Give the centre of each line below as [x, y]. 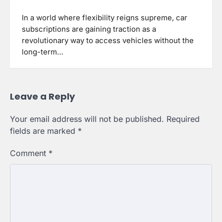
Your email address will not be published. [87, 119]
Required [183, 119]
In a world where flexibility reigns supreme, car [105, 18]
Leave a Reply [42, 97]
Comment [29, 153]
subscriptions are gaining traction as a [89, 29]
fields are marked [44, 131]
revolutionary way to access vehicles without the [108, 40]
